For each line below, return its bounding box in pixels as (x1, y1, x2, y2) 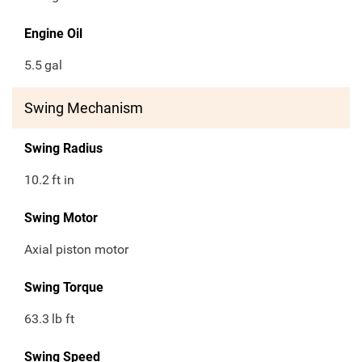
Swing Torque (24, 280, 103, 296)
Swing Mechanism (24, 99, 143, 117)
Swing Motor (24, 210, 98, 226)
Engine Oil (24, 26, 82, 42)
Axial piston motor (24, 242, 128, 258)
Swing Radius (24, 141, 103, 157)
